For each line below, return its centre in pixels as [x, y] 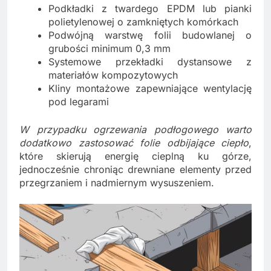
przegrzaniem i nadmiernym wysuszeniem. [117, 183]
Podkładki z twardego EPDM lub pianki [150, 9]
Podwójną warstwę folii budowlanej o [150, 35]
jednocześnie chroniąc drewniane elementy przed [135, 170]
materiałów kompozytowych [113, 75]
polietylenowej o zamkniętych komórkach [143, 22]
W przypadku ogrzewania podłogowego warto [135, 130]
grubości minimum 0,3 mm [109, 49]
